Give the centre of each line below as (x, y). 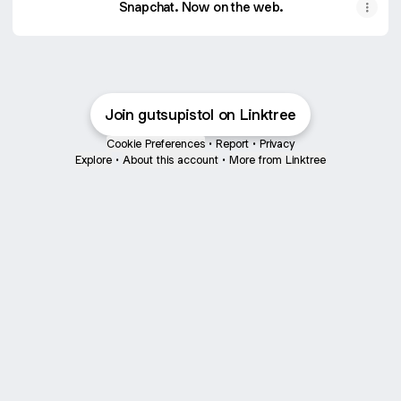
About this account (171, 160)
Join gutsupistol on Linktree (200, 115)
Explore (94, 160)
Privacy (277, 144)
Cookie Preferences (156, 144)
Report (232, 144)
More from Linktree (277, 160)
